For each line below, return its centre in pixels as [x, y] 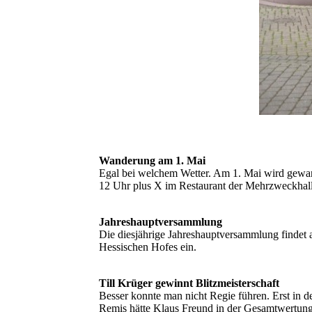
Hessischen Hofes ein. [148, 247]
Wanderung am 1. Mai [152, 161]
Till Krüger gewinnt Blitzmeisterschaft [189, 283]
